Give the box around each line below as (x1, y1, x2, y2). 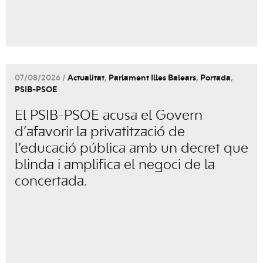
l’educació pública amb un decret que (15, 142, 248, 156)
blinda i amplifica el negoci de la (15, 159, 215, 172)
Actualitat (68, 74, 104, 82)
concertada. (15, 175, 87, 188)
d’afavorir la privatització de (15, 126, 185, 139)
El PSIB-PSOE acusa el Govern (15, 109, 203, 123)
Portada (200, 74, 231, 82)
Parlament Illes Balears (109, 74, 196, 82)
